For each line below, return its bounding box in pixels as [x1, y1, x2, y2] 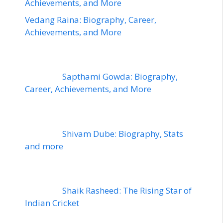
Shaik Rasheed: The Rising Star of [62, 185, 192, 197]
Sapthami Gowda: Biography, [62, 71, 178, 83]
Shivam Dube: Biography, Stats [62, 127, 183, 139]
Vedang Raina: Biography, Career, [25, 13, 156, 25]
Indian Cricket [25, 197, 79, 209]
